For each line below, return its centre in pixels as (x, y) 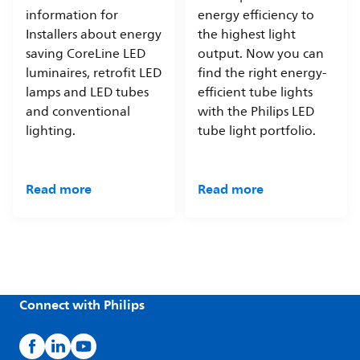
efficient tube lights (255, 92)
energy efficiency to (256, 15)
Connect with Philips (82, 304)
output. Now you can (260, 53)
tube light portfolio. (256, 131)
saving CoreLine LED (86, 53)
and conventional (78, 111)
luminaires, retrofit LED (94, 73)
